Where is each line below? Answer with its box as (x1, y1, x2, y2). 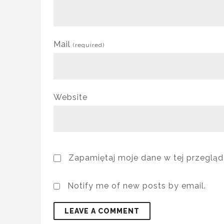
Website (53, 92, 87, 102)
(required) (73, 41, 104, 48)
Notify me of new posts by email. (67, 181, 206, 190)
